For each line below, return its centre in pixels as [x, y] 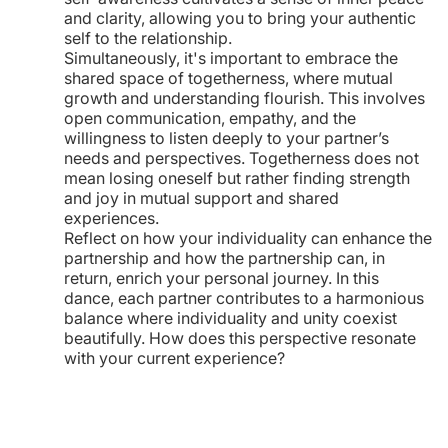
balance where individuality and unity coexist [230, 318]
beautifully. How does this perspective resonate [240, 338]
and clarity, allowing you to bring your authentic [240, 18]
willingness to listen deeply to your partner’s [226, 138]
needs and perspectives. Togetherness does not [241, 158]
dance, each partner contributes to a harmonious [244, 298]
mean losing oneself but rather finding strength [237, 178]
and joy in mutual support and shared [201, 198]
